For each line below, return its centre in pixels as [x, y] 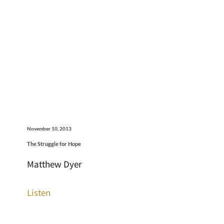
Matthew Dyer [54, 164]
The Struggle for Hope [54, 143]
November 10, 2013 [49, 128]
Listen [38, 192]
